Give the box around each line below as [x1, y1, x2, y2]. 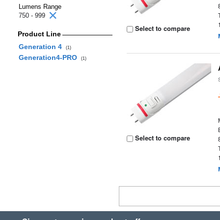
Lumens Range [19, 3, 61, 10]
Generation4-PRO [18, 54, 81, 61]
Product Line [17, 30, 61, 38]
